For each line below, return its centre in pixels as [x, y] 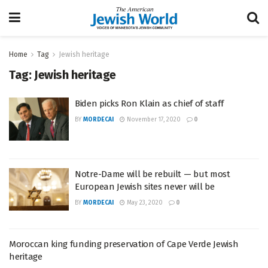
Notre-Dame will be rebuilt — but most [153, 174]
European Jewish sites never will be [145, 186]
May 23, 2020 [144, 202]
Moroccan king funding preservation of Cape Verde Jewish [124, 244]
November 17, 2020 [153, 120]
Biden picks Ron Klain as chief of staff [149, 103]
